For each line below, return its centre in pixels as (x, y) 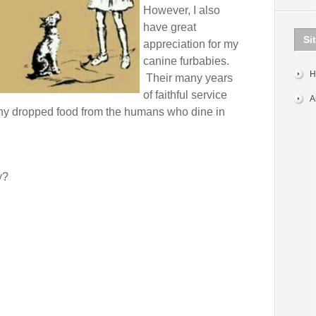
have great (170, 27)
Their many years (188, 78)
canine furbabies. (186, 61)
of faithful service (185, 95)
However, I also (182, 10)
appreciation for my (191, 44)
